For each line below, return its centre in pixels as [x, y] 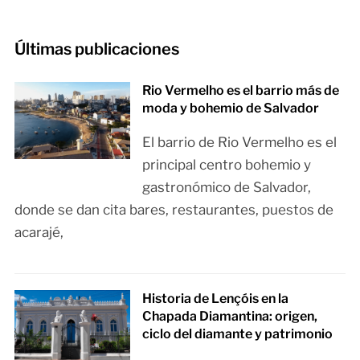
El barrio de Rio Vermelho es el [240, 142]
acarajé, [39, 232]
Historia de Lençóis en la [216, 298]
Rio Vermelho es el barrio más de [241, 90]
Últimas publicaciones [96, 49]
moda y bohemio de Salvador [231, 108]
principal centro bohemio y [227, 164]
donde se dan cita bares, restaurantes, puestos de [174, 209]
